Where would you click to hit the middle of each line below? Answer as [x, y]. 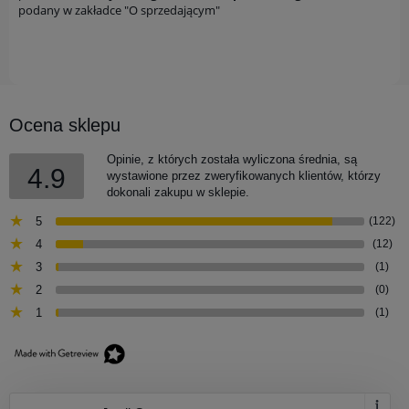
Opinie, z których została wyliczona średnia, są [232, 160]
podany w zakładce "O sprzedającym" [119, 10]
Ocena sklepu [65, 126]
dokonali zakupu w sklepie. [178, 193]
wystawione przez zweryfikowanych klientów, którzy [244, 176]
